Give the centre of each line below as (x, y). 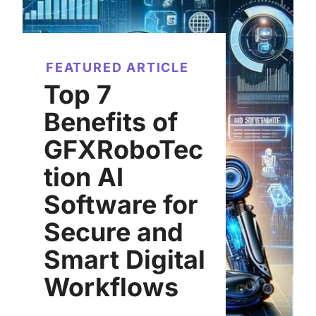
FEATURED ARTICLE (117, 67)
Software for (121, 204)
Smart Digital (124, 259)
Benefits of (111, 122)
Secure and (114, 232)
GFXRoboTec (123, 149)
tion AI (84, 177)
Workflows (111, 287)
